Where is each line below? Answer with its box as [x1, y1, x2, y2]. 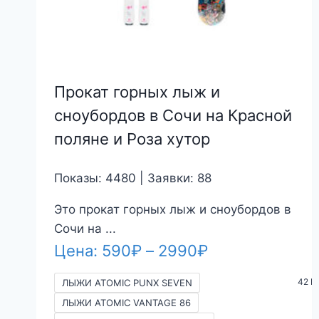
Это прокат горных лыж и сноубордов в [53, 202, 291, 217]
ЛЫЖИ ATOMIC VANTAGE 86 [61, 297, 191, 309]
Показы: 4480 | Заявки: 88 [53, 171, 211, 186]
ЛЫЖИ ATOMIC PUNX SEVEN [61, 277, 192, 289]
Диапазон [206, 241, 281, 260]
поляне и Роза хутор [53, 130, 210, 149]
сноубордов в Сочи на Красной [53, 106, 292, 125]
